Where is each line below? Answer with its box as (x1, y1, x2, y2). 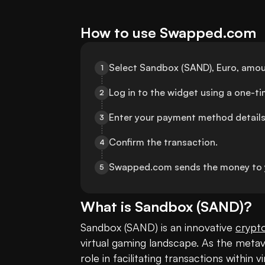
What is (80, 198, 135, 216)
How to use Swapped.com (80, 24, 256, 42)
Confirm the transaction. (109, 136, 218, 148)
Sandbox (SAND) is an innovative (80, 221, 235, 234)
